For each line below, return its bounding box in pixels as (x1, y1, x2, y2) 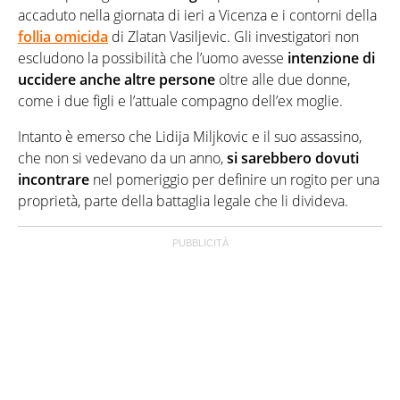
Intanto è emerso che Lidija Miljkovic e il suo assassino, (18, 127, 362, 147)
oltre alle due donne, (215, 70, 350, 90)
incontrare (18, 170, 89, 190)
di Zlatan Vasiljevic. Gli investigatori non (108, 27, 359, 47)
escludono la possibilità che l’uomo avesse (18, 48, 284, 69)
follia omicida (18, 27, 108, 47)
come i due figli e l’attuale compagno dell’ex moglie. (18, 91, 343, 112)
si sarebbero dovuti (223, 148, 359, 169)
